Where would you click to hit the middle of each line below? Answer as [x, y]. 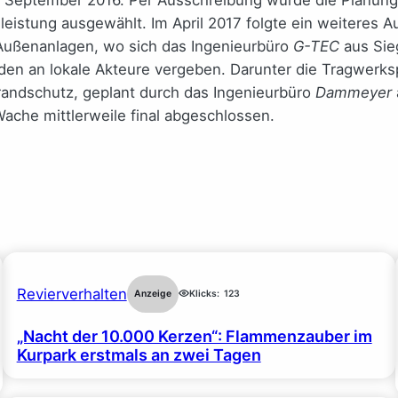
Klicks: [204, 293]
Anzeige [152, 293]
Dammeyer [354, 92]
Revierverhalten [72, 294]
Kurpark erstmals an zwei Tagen [139, 354]
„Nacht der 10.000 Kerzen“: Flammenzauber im [194, 336]
